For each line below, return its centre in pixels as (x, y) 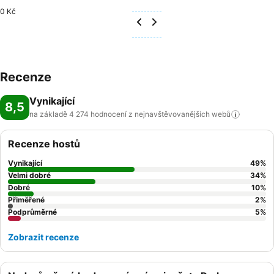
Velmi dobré (29, 175)
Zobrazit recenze (43, 237)
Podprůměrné (32, 212)
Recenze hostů (44, 144)
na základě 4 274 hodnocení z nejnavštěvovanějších (120, 114)
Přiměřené (26, 200)
